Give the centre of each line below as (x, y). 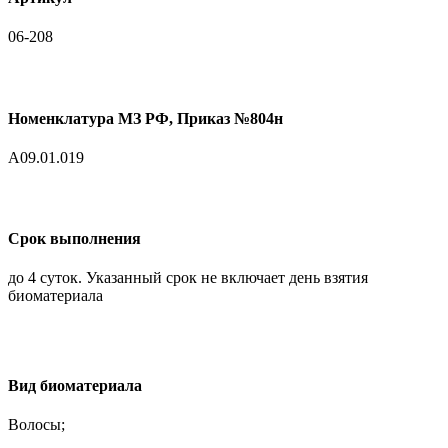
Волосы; (36, 424)
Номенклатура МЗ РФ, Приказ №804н (145, 118)
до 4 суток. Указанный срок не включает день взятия (188, 278)
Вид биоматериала (75, 385)
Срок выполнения (74, 239)
